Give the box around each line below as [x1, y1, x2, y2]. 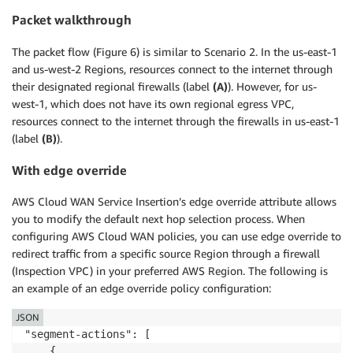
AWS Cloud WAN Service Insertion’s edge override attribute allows [12, 195, 336, 209]
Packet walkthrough [12, 12, 132, 28]
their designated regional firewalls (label [12, 79, 213, 93]
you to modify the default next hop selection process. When [12, 212, 305, 226]
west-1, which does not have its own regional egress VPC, [12, 96, 294, 110]
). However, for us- [228, 79, 317, 93]
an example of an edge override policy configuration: [12, 281, 271, 295]
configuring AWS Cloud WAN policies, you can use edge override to [12, 229, 341, 243]
